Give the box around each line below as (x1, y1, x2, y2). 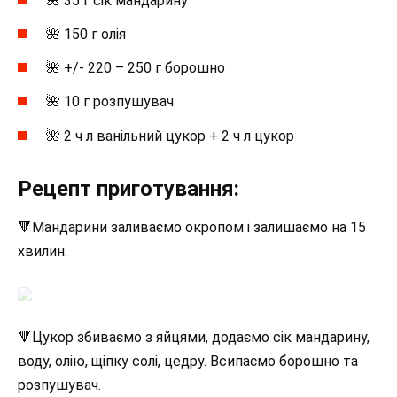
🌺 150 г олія (46, 26, 126, 43)
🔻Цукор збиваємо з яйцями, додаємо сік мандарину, (18, 328, 370, 346)
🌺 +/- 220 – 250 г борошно (46, 59, 225, 77)
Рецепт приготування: (18, 175, 239, 201)
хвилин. (18, 242, 67, 260)
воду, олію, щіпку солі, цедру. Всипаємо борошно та (18, 352, 358, 370)
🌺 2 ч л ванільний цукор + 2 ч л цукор (46, 127, 294, 144)
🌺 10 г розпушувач (46, 93, 174, 111)
